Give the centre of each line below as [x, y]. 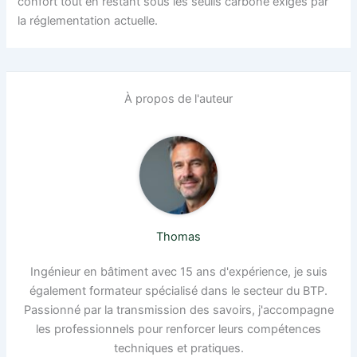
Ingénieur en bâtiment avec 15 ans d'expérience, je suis [178, 271]
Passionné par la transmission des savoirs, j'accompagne [178, 310]
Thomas [178, 236]
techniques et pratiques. [178, 348]
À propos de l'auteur [178, 98]
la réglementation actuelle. [88, 20]
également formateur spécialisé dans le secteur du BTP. [178, 290]
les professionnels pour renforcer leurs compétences [178, 329]
